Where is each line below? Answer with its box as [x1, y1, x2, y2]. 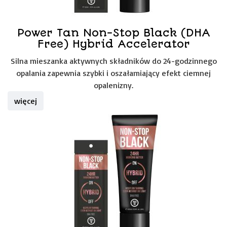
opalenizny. [94, 80, 133, 90]
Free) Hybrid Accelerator [37, 37, 190, 50]
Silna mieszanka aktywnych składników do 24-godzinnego [10, 56, 217, 66]
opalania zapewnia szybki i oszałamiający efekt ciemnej [16, 68, 211, 78]
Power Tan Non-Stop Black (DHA [17, 26, 210, 39]
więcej [14, 96, 37, 106]
